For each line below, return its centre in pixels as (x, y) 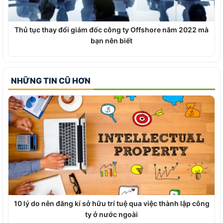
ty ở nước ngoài (111, 214)
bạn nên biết (111, 41)
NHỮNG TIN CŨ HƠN (51, 81)
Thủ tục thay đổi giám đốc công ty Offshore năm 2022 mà (111, 30)
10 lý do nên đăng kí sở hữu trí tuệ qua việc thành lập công (111, 203)
